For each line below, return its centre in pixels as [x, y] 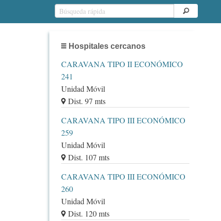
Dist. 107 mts [89, 157]
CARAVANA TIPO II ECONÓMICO [122, 64]
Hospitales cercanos [107, 46]
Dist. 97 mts [87, 101]
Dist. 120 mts [89, 213]
